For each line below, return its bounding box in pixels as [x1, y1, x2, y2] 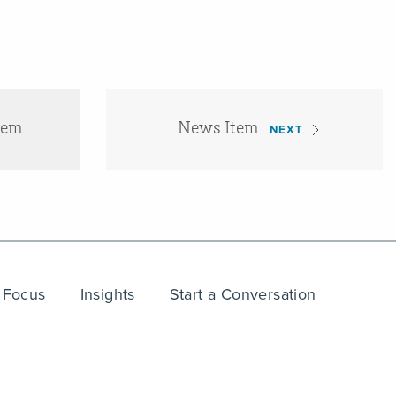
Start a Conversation [169, 283, 316, 306]
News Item [178, 116, 259, 138]
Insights [80, 283, 135, 306]
